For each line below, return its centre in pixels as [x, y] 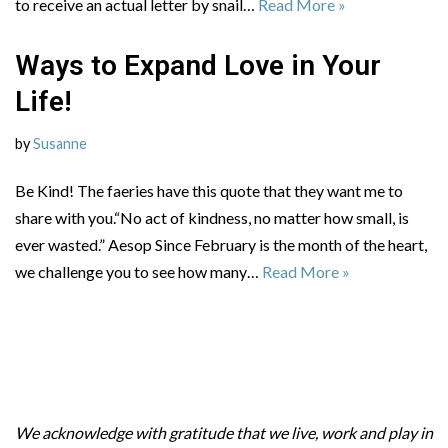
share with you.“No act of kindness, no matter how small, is [212, 217]
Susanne [60, 143]
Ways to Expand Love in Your [198, 65]
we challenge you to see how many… [138, 271]
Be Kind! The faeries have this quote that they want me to [209, 190]
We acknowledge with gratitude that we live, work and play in [224, 432]
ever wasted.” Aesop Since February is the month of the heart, [221, 244]
